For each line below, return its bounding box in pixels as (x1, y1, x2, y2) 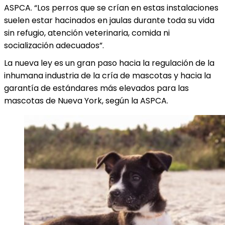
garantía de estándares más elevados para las (4, 82, 189, 94)
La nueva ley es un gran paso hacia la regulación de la (4, 57, 214, 69)
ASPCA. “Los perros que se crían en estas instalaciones (4, 2, 218, 14)
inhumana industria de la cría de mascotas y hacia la (4, 70, 211, 81)
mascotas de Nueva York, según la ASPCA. (4, 95, 168, 106)
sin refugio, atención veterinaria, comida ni (4, 27, 170, 39)
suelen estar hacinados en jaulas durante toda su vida (4, 15, 214, 26)
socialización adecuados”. (4, 40, 104, 51)
